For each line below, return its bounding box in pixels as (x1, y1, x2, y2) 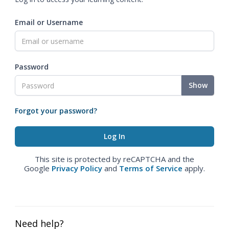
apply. (182, 163, 205, 173)
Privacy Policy (52, 163, 102, 173)
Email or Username (15, 17, 83, 27)
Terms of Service (119, 163, 182, 173)
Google (24, 163, 52, 173)
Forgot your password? (15, 106, 97, 116)
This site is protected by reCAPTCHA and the (35, 154, 194, 164)
